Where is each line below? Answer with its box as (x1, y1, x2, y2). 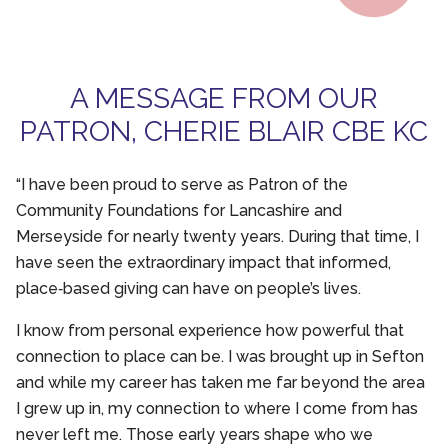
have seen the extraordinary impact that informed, (16, 252, 391, 272)
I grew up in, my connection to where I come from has (16, 398, 418, 418)
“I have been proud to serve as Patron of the (16, 174, 348, 194)
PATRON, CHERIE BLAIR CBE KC (20, 114, 428, 148)
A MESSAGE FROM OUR (70, 81, 378, 115)
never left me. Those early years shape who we (16, 424, 373, 444)
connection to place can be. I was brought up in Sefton (16, 346, 424, 366)
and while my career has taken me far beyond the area (16, 372, 425, 392)
